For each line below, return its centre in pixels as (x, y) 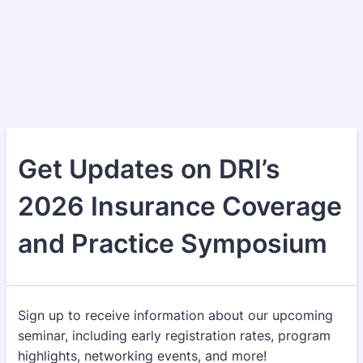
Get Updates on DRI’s (149, 169)
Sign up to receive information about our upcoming (175, 315)
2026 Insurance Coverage (180, 206)
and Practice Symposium (173, 243)
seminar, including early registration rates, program (174, 335)
